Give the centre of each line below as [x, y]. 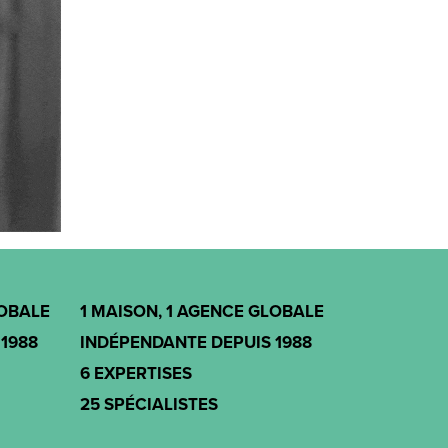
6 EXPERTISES [136, 374]
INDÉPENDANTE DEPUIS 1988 [196, 343]
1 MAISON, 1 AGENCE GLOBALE [202, 312]
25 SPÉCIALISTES [149, 405]
